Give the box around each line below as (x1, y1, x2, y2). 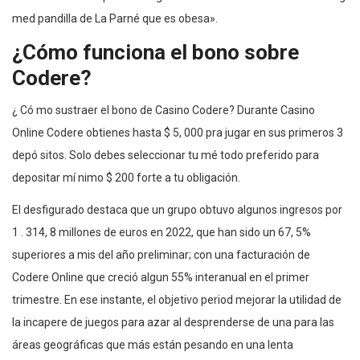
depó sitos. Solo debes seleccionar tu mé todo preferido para (12, 148, 319, 162)
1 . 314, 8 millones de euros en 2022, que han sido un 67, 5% (12, 225, 311, 239)
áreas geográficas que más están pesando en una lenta (12, 337, 293, 351)
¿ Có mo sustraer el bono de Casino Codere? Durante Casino (12, 103, 315, 117)
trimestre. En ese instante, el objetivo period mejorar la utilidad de (12, 292, 342, 306)
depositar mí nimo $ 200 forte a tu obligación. (12, 170, 240, 184)
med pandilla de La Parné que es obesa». (12, 11, 218, 25)
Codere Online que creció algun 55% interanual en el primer (12, 270, 309, 284)
